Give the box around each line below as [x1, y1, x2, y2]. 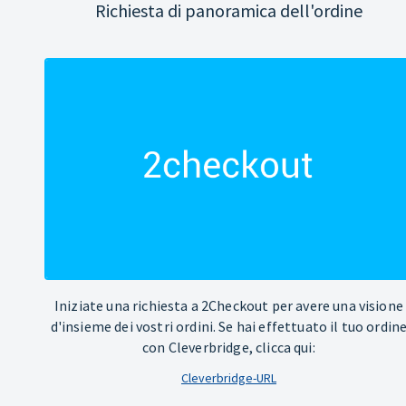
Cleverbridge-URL [180, 370, 276, 387]
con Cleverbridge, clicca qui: [142, 338, 315, 357]
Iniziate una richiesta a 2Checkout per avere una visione [53, 296, 403, 315]
